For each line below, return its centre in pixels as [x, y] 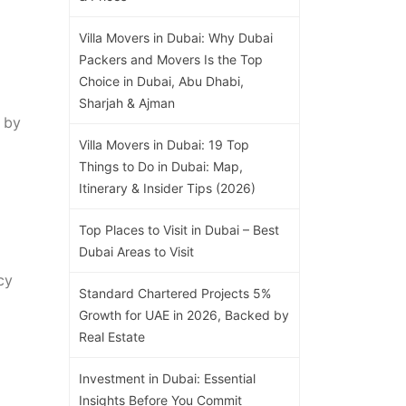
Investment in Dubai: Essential [167, 378]
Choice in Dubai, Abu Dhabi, [161, 81]
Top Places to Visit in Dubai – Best [179, 229]
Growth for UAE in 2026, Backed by [184, 314]
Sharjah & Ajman [127, 102]
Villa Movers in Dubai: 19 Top [164, 144]
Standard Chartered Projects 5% [175, 293]
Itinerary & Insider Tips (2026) [167, 188]
